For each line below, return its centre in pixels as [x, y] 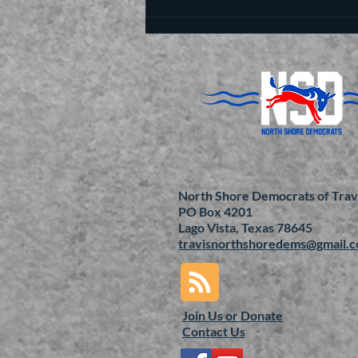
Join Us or [211, 315]
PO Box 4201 [215, 211]
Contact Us [214, 331]
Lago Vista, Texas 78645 [245, 227]
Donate [262, 315]
